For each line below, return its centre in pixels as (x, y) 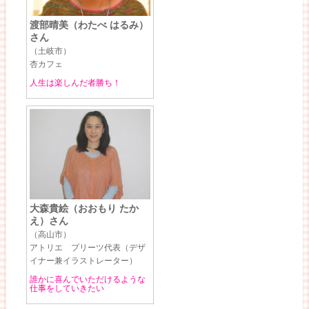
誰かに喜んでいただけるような (87, 279)
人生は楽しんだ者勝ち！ (75, 82)
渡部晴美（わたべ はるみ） (89, 25)
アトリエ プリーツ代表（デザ (87, 248)
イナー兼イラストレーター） (83, 261)
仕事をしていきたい (67, 288)
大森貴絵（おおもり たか (84, 209)
